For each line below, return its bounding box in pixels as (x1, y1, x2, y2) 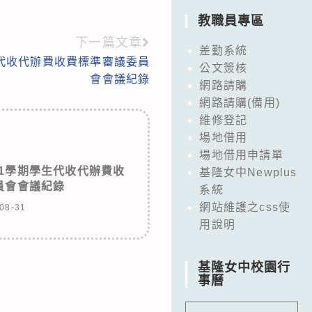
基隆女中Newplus (199, 166, 297, 178)
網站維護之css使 (199, 201, 291, 213)
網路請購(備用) (199, 96, 280, 109)
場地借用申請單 (199, 148, 283, 161)
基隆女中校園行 (198, 260, 291, 274)
